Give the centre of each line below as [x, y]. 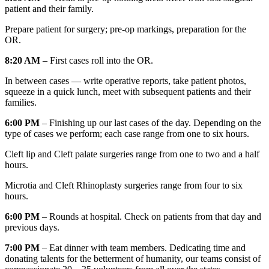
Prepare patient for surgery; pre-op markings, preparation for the [125, 29]
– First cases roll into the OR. [97, 60]
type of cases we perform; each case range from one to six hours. [127, 133]
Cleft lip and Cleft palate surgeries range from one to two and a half [132, 154]
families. [21, 102]
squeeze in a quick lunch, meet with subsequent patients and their [128, 91]
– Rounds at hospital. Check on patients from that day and [150, 216]
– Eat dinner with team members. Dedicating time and [143, 247]
